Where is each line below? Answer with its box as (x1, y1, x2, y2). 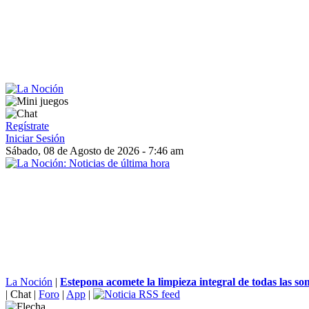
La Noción (6, 276, 52, 288)
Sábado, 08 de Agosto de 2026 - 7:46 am (6, 145, 183, 157)
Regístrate (6, 120, 49, 132)
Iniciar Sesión (6, 132, 65, 144)
